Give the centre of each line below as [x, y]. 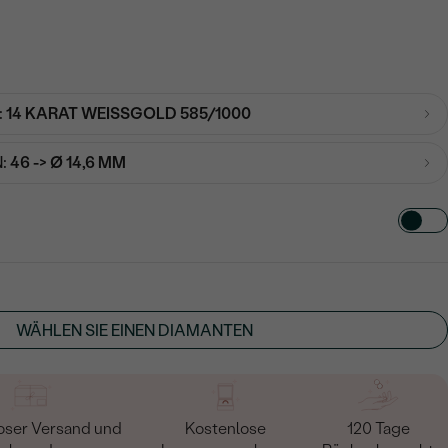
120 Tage [378, 429]
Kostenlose [225, 429]
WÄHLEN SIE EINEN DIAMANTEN [135, 330]
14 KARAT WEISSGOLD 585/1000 [128, 113]
